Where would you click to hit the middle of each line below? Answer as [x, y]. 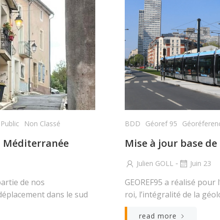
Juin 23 [201, 163]
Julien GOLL [155, 163]
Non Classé [42, 124]
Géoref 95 [161, 124]
